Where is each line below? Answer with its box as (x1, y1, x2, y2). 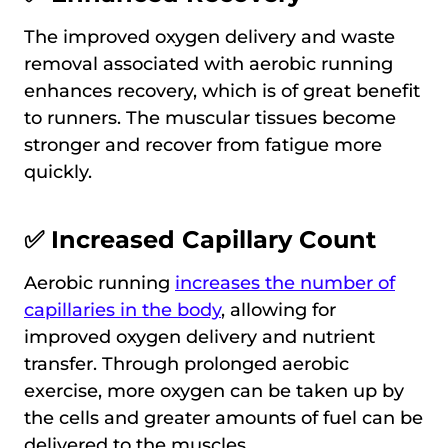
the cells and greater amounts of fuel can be (24, 407, 423, 430)
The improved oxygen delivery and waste (24, 26, 395, 49)
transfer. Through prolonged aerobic (24, 353, 349, 376)
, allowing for (221, 299, 336, 322)
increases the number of (175, 272, 395, 295)
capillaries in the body (24, 299, 221, 322)
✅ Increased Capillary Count (24, 225, 376, 255)
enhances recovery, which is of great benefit (24, 80, 420, 103)
